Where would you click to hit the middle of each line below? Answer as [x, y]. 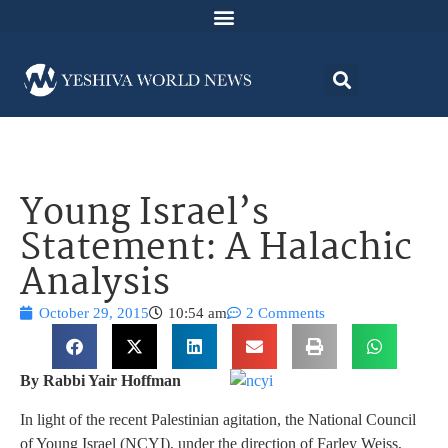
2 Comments [285, 313]
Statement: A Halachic [216, 250]
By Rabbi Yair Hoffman [100, 381]
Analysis [95, 285]
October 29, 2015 [94, 313]
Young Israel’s [144, 215]
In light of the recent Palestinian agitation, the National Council [218, 419]
